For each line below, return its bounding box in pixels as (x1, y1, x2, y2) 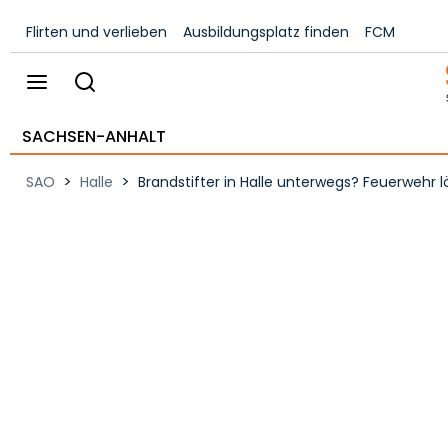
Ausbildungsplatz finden (183, 22, 349, 42)
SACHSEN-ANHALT (22, 125, 166, 148)
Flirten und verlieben (26, 22, 167, 42)
